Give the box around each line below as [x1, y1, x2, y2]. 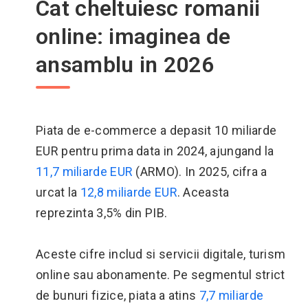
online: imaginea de [36, 23, 231, 49]
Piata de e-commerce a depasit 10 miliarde [36, 123, 277, 137]
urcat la [36, 185, 80, 199]
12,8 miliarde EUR [80, 185, 177, 199]
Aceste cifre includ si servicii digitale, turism [36, 247, 286, 261]
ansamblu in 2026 [36, 52, 214, 78]
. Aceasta [177, 185, 230, 199]
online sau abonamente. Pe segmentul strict [36, 267, 285, 282]
